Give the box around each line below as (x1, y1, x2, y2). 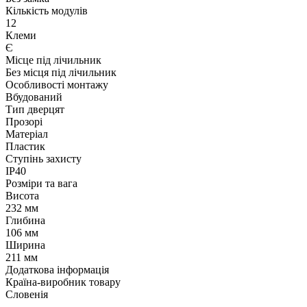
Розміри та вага (5, 177, 77, 189)
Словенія (5, 288, 48, 300)
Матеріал (5, 127, 48, 140)
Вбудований (5, 90, 62, 103)
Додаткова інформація (5, 263, 109, 275)
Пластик (5, 140, 45, 152)
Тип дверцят (5, 103, 64, 115)
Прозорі (5, 115, 42, 127)
